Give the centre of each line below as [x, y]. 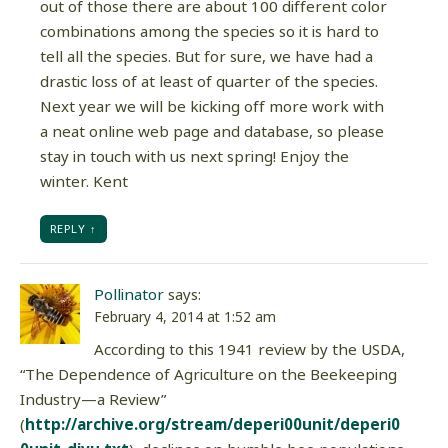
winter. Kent [84, 182]
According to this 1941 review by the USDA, [249, 350]
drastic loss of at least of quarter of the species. [209, 82]
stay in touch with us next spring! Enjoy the [194, 157]
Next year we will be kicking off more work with [212, 107]
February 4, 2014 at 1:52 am [185, 317]
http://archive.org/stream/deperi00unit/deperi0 [212, 425]
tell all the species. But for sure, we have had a [206, 57]
